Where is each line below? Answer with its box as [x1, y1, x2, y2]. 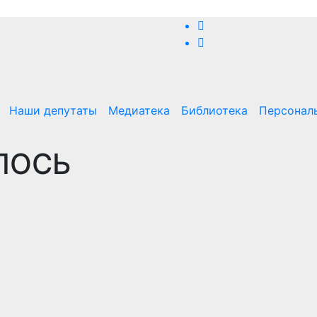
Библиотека [181, 103, 248, 117]
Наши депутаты [9, 103, 97, 117]
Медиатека [108, 103, 170, 117]
